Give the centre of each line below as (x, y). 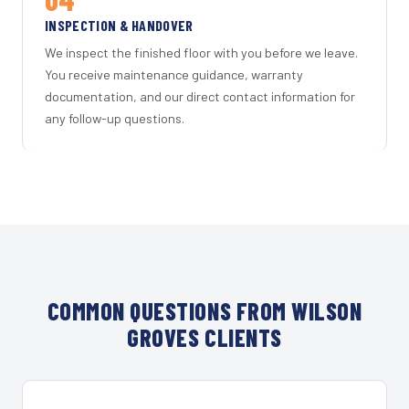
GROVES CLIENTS (204, 338)
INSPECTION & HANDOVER (119, 25)
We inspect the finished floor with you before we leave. (201, 53)
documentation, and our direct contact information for (200, 97)
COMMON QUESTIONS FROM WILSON (204, 311)
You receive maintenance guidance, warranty (174, 75)
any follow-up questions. (115, 119)
